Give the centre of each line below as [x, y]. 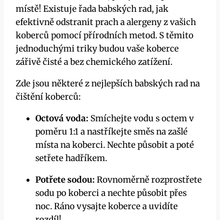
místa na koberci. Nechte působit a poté [115, 145]
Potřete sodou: [65, 180]
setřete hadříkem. [71, 158]
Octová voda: [62, 119]
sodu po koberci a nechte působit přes [111, 193]
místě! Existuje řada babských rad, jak [92, 9]
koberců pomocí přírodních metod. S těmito [105, 36]
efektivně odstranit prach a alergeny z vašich [106, 22]
